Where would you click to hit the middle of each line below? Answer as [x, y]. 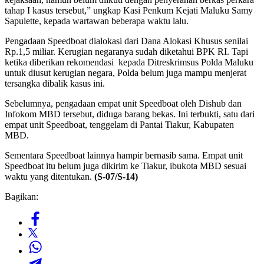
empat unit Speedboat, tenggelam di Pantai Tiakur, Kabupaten [119, 124]
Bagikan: [22, 196]
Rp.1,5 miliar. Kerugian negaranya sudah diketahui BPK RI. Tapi [126, 51]
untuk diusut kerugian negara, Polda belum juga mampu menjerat [126, 72]
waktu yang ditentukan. [49, 176]
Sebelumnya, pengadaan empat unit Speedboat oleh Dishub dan [123, 103]
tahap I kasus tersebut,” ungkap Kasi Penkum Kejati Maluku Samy [129, 10]
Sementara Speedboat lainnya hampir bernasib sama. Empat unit [124, 155]
